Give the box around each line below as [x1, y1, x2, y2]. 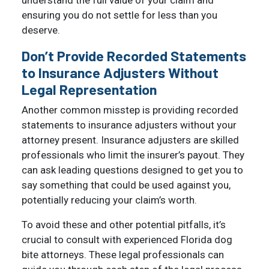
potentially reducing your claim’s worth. [22, 194, 197, 207]
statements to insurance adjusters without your [22, 119, 237, 131]
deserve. [22, 24, 60, 37]
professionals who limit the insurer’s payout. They [22, 149, 244, 162]
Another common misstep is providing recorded [22, 104, 238, 116]
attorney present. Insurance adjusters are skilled [22, 134, 239, 147]
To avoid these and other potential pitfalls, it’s [22, 219, 226, 231]
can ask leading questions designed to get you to [22, 164, 243, 177]
